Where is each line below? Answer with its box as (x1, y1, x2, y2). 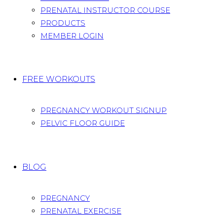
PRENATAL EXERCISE (40, 206, 121, 216)
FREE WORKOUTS (22, 74, 95, 84)
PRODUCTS (40, 18, 85, 28)
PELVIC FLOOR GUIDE (40, 118, 125, 128)
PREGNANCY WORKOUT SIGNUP (40, 106, 167, 115)
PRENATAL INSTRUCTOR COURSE (40, 5, 170, 15)
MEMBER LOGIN (40, 31, 104, 40)
